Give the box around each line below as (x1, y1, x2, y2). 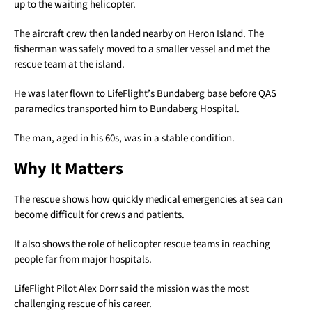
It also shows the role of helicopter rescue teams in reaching (14, 237, 270, 252)
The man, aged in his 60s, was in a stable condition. (14, 131, 235, 146)
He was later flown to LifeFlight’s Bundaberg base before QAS (14, 86, 276, 102)
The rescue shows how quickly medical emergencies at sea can (14, 192, 283, 208)
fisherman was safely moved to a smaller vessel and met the (14, 42, 270, 57)
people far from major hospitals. (14, 252, 152, 267)
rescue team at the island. (14, 57, 125, 72)
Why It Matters (14, 157, 123, 182)
